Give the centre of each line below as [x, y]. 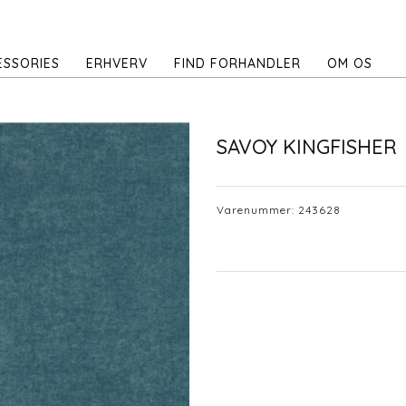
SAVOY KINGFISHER [307, 147]
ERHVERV [117, 63]
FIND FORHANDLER [237, 63]
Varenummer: [257, 209]
